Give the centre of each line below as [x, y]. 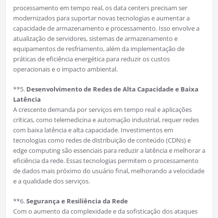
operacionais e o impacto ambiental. [65, 69]
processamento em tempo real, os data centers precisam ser [100, 8]
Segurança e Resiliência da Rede [77, 201]
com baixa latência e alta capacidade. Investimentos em [93, 130]
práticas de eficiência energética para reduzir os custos [91, 59]
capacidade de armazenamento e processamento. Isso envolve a [106, 28]
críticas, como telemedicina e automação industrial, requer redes [106, 120]
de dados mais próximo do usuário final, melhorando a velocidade [109, 171]
